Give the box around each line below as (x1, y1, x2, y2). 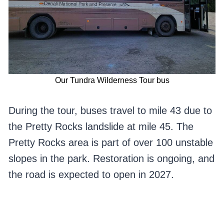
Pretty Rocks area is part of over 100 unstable (8, 137, 213, 148)
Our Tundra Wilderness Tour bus (54, 76, 169, 85)
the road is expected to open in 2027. (8, 169, 174, 180)
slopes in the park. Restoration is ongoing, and (8, 153, 214, 164)
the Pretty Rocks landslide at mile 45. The (8, 121, 193, 132)
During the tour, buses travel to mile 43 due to (8, 105, 212, 116)
